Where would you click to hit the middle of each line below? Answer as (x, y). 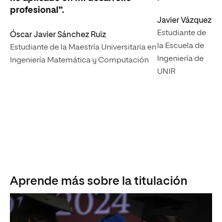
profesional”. (37, 10)
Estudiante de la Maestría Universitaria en (83, 47)
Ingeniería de (180, 59)
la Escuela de (181, 46)
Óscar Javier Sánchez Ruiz (58, 35)
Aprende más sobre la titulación (99, 181)
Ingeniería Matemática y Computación (79, 60)
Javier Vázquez (184, 21)
